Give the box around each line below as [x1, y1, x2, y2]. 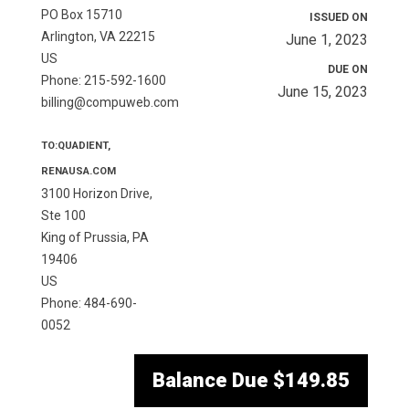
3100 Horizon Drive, [40, 186, 152, 202]
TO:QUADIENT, [40, 140, 110, 152]
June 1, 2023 [286, 31, 369, 49]
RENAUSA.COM [40, 165, 116, 178]
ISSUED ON [309, 11, 369, 25]
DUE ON [328, 63, 369, 77]
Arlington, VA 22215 [40, 29, 155, 45]
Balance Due [152, 369, 269, 393]
